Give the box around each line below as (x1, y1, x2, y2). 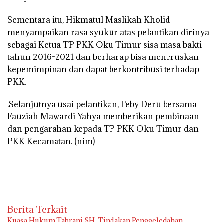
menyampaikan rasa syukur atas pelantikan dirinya (7, 26, 209, 38)
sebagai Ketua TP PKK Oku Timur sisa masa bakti (7, 39, 202, 50)
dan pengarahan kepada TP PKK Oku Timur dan (7, 123, 199, 134)
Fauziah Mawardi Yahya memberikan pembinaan (7, 111, 199, 122)
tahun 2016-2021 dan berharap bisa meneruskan (7, 51, 199, 62)
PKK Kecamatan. (7, 135, 74, 147)
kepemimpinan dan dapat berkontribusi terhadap (7, 63, 199, 75)
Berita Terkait (7, 203, 67, 215)
